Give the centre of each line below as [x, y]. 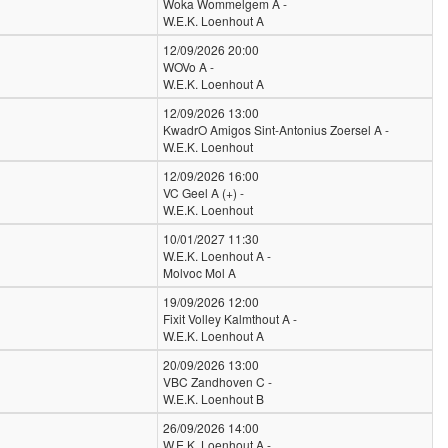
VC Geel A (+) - [203, 192]
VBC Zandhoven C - [217, 381]
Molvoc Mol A [199, 272]
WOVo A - [188, 66]
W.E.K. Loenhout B [213, 398]
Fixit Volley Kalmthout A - [230, 318]
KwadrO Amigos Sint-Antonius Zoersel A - [276, 129]
